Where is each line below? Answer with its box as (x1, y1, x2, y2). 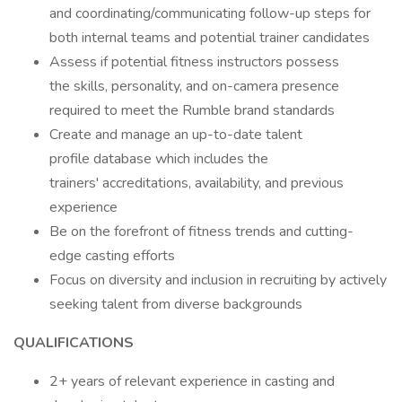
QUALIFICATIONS (13, 333, 134, 353)
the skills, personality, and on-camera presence (49, 76, 339, 96)
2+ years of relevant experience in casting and (49, 371, 335, 391)
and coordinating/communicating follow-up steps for (49, 4, 371, 23)
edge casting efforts (49, 246, 175, 266)
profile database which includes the (49, 149, 268, 169)
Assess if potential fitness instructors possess (49, 52, 339, 72)
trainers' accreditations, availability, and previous (49, 173, 344, 193)
